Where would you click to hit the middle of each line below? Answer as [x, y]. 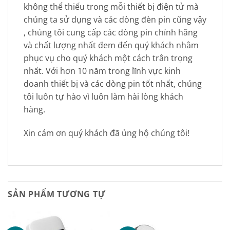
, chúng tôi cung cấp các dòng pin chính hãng [111, 32]
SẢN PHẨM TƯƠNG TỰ [57, 194]
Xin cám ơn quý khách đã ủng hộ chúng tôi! [107, 133]
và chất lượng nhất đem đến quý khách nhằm [111, 45]
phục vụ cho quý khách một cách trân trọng [108, 58]
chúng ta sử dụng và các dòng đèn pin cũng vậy [115, 19]
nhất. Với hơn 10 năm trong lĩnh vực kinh [102, 71]
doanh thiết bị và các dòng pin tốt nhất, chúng [113, 83]
